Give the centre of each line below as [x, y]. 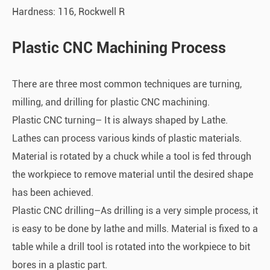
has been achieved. [53, 192]
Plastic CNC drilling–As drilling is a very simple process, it [135, 210]
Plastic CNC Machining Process [119, 48]
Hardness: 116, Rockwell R [68, 11]
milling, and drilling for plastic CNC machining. [111, 102]
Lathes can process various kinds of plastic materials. [127, 138]
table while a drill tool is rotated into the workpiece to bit [131, 246]
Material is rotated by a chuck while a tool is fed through [132, 156]
